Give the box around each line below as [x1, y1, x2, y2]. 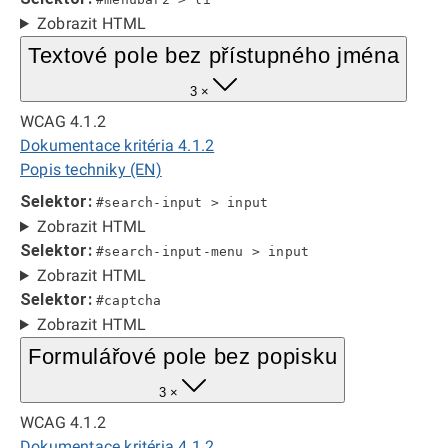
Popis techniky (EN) [20, 160, 162, 179]
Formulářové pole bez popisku [28, 344, 338, 369]
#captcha [96, 293, 162, 308]
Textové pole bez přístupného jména [28, 43, 400, 68]
